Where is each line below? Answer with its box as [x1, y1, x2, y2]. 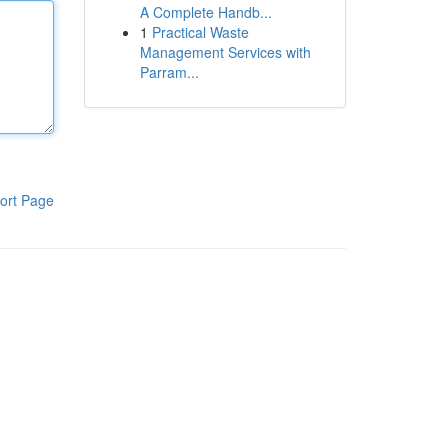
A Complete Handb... [139, 2, 272, 22]
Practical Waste [151, 22, 249, 42]
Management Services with [139, 42, 311, 62]
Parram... [139, 62, 199, 82]
